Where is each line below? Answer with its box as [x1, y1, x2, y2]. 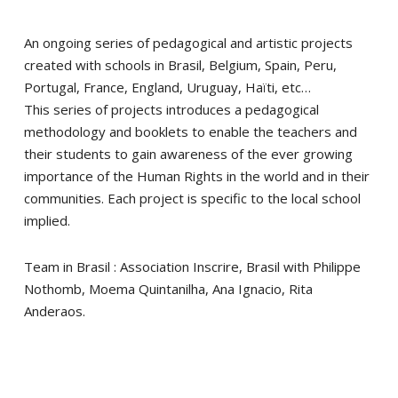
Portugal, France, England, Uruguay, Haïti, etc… [23, 78, 311, 96]
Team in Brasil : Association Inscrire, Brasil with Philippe [23, 258, 361, 275]
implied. [23, 211, 70, 229]
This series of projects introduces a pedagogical [23, 100, 319, 118]
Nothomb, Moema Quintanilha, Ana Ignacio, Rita [23, 280, 313, 298]
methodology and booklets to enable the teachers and [23, 123, 357, 140]
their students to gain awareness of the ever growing [23, 145, 353, 163]
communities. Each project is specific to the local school [23, 189, 361, 207]
